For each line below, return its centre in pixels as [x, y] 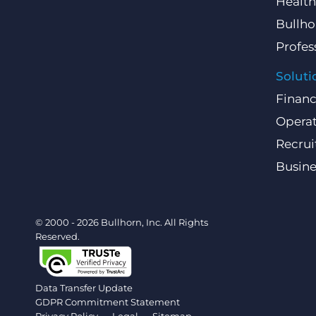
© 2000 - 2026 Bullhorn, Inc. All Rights [122, 223]
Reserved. [57, 237]
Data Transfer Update [84, 288]
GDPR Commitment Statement [108, 302]
